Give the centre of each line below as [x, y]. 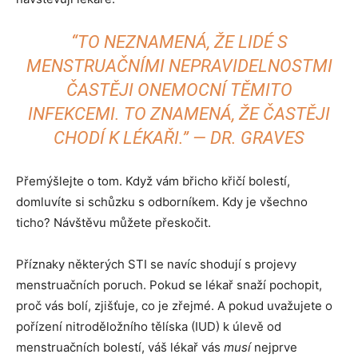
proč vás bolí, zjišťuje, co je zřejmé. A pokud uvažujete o [174, 306]
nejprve [274, 347]
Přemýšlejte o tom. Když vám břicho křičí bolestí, [153, 181]
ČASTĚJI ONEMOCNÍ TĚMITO [179, 90]
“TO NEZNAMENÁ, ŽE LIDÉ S [179, 42]
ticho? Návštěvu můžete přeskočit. [113, 223]
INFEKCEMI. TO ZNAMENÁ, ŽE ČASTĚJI [179, 114]
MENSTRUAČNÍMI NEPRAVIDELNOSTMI [179, 66]
